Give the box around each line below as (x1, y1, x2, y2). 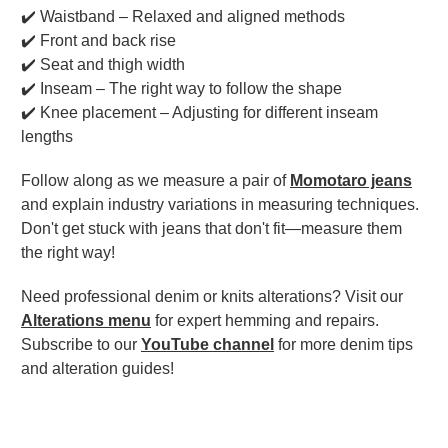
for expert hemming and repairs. (151, 312, 379, 330)
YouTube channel (141, 336, 274, 354)
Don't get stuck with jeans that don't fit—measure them (21, 220, 402, 238)
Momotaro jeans (290, 172, 412, 190)
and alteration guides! (21, 360, 174, 378)
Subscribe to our (21, 336, 141, 354)
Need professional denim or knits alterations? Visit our (21, 288, 403, 306)
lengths (21, 128, 73, 146)
